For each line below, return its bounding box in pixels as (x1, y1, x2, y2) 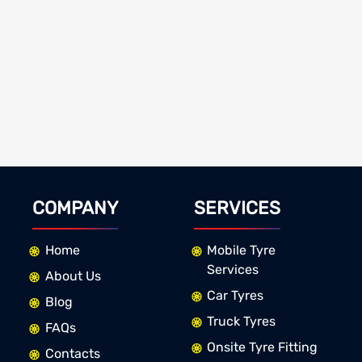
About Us (44, 268, 101, 284)
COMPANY (32, 197, 118, 220)
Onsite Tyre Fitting (206, 339, 318, 356)
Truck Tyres (206, 314, 276, 330)
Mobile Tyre (206, 242, 276, 259)
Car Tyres (206, 288, 263, 304)
